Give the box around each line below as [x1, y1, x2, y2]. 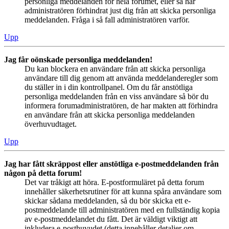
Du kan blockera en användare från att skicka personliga [25, 64, 205, 74]
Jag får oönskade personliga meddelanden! [4, 55, 152, 64]
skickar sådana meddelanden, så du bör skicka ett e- [25, 196, 191, 205]
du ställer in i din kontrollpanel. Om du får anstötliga [25, 83, 193, 92]
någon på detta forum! [4, 169, 82, 178]
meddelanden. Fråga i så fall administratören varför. [25, 15, 190, 25]
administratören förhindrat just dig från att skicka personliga [25, 6, 216, 15]
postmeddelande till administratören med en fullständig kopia [25, 205, 220, 215]
